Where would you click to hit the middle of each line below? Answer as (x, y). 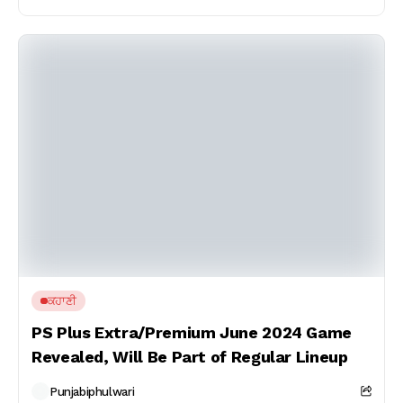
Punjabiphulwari (92, 391)
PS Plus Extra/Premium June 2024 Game (192, 332)
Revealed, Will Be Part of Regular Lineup (190, 357)
